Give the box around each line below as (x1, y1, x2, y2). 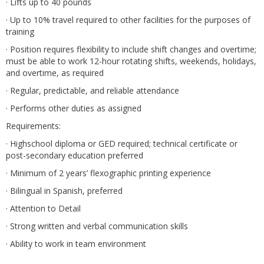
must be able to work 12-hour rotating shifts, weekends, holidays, (6, 55, 256, 67)
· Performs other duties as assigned (6, 103, 141, 114)
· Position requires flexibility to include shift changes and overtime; (6, 44, 256, 55)
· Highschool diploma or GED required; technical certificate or (6, 138, 237, 149)
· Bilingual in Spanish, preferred (6, 185, 123, 196)
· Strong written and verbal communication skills (6, 220, 188, 232)
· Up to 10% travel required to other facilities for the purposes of (6, 14, 250, 25)
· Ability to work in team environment (6, 238, 146, 249)
